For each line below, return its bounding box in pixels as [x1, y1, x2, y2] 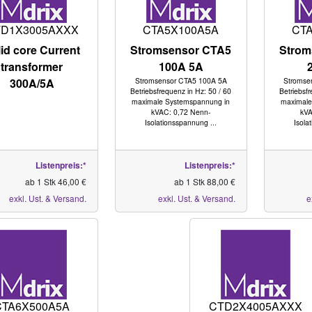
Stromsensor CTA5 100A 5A [134, 75, 227, 86]
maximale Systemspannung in [132, 96, 231, 107]
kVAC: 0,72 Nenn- [151, 107, 211, 117]
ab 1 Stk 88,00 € [173, 175, 235, 187]
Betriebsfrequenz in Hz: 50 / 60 [130, 86, 232, 96]
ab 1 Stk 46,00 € [24, 175, 86, 187]
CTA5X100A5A [143, 22, 219, 38]
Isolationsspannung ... [145, 117, 217, 127]
